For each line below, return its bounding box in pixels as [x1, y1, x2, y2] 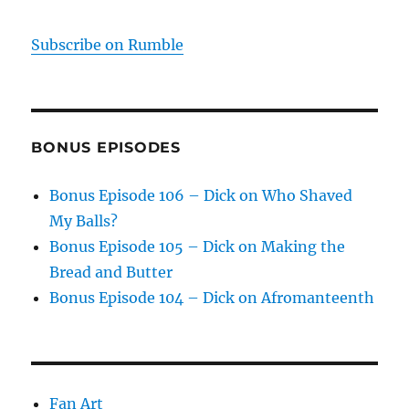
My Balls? [49, 211, 119, 230]
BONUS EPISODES [31, 138, 181, 156]
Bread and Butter [49, 262, 173, 281]
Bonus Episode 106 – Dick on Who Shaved [49, 185, 353, 204]
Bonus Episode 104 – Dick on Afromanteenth [49, 288, 375, 307]
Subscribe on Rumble [31, 35, 184, 54]
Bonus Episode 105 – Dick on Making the [49, 236, 346, 256]
